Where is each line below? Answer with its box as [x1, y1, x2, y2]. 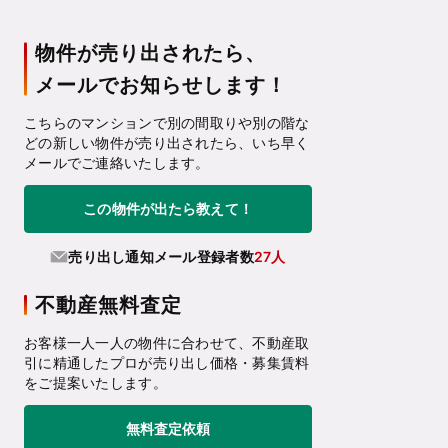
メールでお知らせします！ [35, 73, 287, 98]
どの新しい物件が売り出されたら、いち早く [24, 134, 310, 152]
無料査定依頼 [125, 419, 211, 437]
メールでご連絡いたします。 [24, 154, 210, 172]
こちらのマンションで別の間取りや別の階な [24, 114, 310, 132]
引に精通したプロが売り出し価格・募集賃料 [24, 354, 310, 372]
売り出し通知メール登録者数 [68, 248, 254, 266]
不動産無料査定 [35, 293, 182, 318]
